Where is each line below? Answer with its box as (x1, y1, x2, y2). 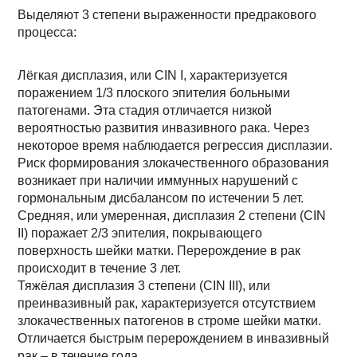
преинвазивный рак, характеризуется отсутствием (18, 296, 316, 310)
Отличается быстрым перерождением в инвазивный (18, 331, 330, 345)
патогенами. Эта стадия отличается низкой (18, 104, 273, 117)
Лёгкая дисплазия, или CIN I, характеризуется (18, 69, 288, 82)
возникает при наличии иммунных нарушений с (18, 174, 299, 187)
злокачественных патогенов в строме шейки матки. (18, 314, 322, 328)
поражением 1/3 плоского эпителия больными (18, 86, 291, 100)
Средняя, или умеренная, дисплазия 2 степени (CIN (18, 209, 327, 222)
